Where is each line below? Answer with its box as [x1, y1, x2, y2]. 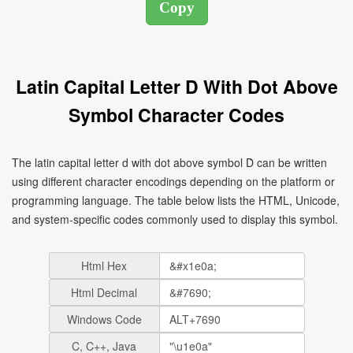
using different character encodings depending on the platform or [12, 173, 335, 189]
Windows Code [66, 311, 142, 327]
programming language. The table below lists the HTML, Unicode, [12, 192, 340, 208]
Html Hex [81, 258, 127, 273]
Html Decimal [71, 284, 137, 300]
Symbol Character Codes [69, 102, 284, 128]
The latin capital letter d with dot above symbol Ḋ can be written [12, 154, 327, 170]
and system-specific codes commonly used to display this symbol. [12, 211, 338, 227]
